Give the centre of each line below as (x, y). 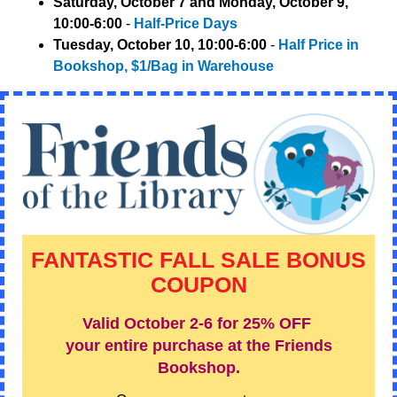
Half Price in (319, 45)
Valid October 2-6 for (160, 323)
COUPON (198, 284)
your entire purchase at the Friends (198, 346)
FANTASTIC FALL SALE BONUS (198, 260)
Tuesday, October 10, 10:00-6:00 (160, 45)
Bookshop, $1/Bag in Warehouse (163, 66)
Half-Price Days (186, 23)
